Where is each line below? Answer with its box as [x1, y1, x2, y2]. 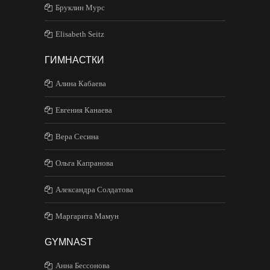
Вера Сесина [55, 131, 99, 141]
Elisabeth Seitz [55, 29, 104, 39]
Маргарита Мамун [55, 211, 119, 221]
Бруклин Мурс [55, 2, 105, 12]
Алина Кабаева [55, 78, 106, 88]
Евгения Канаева [55, 105, 112, 115]
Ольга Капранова [55, 158, 113, 168]
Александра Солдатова [55, 184, 133, 194]
